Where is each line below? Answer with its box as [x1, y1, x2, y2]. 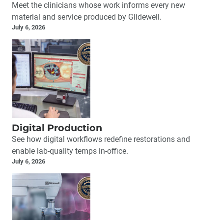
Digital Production [12, 122, 102, 134]
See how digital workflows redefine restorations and [12, 135, 190, 144]
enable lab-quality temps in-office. [12, 146, 128, 156]
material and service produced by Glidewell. [12, 12, 162, 22]
